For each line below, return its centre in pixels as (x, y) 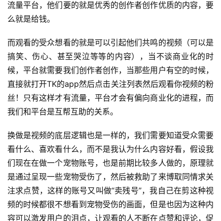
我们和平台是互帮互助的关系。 (63, 112)
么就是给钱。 (31, 19)
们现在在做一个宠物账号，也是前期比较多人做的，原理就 (110, 163)
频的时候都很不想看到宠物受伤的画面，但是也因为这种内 (110, 204)
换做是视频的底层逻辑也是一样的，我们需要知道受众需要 (110, 135)
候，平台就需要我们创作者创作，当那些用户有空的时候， (110, 70)
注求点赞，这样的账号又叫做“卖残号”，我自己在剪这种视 (110, 191)
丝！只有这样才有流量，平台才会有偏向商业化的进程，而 (110, 98)
